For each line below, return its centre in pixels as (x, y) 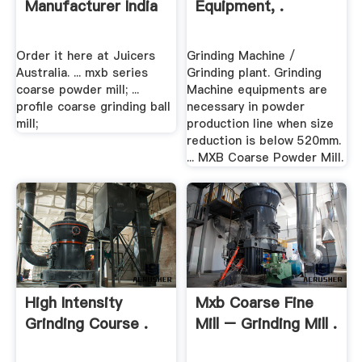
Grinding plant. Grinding (255, 72)
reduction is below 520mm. (264, 140)
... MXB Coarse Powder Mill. (265, 157)
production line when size (261, 123)
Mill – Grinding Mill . (267, 323)
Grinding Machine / (241, 55)
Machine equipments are (257, 89)
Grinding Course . (86, 323)
